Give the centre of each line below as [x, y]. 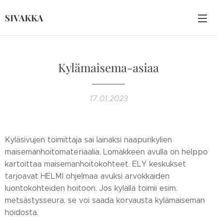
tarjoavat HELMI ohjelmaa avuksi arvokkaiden [87, 176]
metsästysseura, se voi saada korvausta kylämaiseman [105, 200]
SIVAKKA [24, 18]
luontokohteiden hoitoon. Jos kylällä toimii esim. [91, 188]
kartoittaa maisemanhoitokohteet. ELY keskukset [95, 164]
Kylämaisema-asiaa [108, 67]
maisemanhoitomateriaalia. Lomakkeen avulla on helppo [106, 152]
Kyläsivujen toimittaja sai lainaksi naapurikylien [88, 140]
